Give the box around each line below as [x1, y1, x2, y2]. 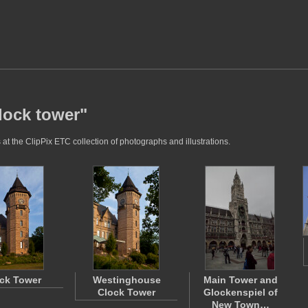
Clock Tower [98, 287, 155, 298]
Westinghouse [92, 274, 161, 285]
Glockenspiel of [203, 287, 278, 298]
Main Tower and [203, 274, 278, 285]
